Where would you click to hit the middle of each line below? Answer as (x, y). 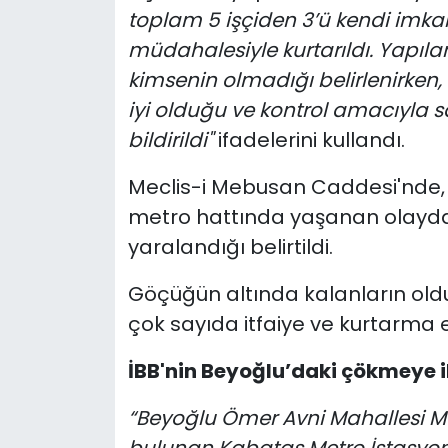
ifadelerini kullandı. (308, 139)
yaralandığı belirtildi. (230, 246)
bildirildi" (170, 139)
